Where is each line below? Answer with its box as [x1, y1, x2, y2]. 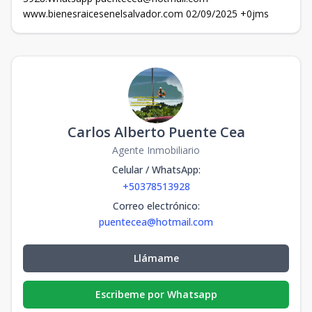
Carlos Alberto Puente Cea [67, 123, 245, 142]
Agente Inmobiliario [112, 143, 200, 157]
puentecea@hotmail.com [99, 215, 213, 229]
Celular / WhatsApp [111, 163, 198, 177]
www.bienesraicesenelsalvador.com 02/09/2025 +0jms [23, 7, 269, 21]
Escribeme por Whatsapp [95, 288, 217, 302]
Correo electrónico [112, 199, 198, 213]
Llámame [133, 251, 179, 265]
